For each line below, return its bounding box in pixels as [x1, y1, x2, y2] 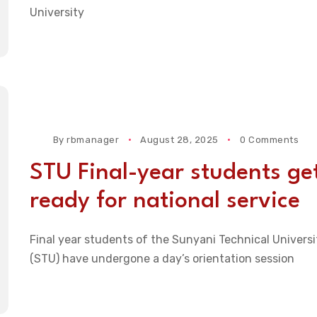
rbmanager [67, 134, 120, 146]
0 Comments [239, 134, 299, 146]
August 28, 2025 [140, 134, 219, 146]
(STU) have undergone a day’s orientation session [29, 252, 294, 266]
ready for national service [29, 190, 300, 214]
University [29, 5, 84, 19]
